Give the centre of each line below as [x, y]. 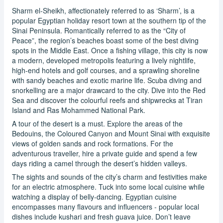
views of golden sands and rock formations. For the [93, 143]
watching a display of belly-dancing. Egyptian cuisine [94, 196]
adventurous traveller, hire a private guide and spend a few [105, 153]
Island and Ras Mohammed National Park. [79, 110]
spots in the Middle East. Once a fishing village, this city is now [110, 50]
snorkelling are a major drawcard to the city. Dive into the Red [109, 90]
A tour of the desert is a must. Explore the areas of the [97, 123]
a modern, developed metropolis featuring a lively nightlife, [104, 60]
